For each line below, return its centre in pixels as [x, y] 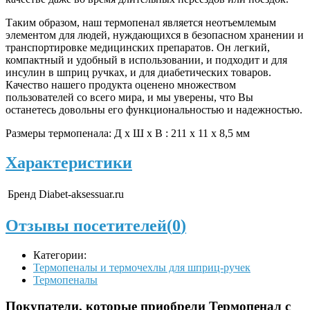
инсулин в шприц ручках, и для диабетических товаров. [138, 72]
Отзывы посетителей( [89, 225]
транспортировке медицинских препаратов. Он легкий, [138, 47]
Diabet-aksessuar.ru [81, 194]
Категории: [60, 255]
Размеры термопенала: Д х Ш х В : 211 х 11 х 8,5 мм [128, 133]
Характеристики [69, 162]
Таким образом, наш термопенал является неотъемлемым [141, 22]
